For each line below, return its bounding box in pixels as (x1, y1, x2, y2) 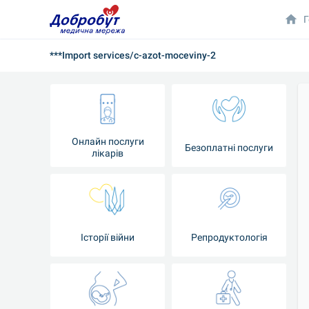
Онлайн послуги (71, 136, 144, 147)
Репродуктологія (190, 231, 268, 243)
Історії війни (81, 231, 134, 243)
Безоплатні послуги (185, 141, 273, 153)
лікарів (92, 148, 123, 159)
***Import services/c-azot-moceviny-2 (50, 49, 216, 61)
